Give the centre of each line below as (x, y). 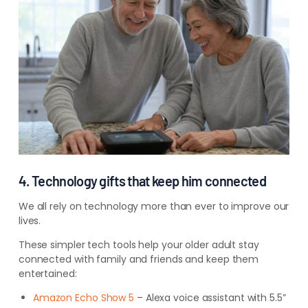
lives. (30, 221)
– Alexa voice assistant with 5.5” (210, 298)
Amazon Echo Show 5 (84, 298)
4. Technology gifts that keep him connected (142, 181)
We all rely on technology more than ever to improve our (154, 206)
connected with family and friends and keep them (139, 259)
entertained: (47, 274)
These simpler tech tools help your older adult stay (139, 245)
